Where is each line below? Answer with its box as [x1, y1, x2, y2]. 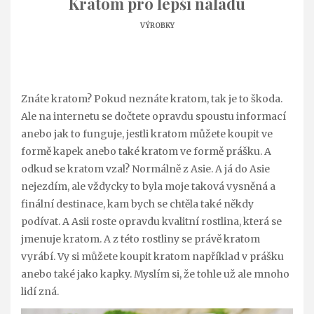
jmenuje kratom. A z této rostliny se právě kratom [21, 232, 260, 245]
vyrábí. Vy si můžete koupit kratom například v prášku [21, 250, 284, 263]
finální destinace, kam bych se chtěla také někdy [21, 197, 254, 210]
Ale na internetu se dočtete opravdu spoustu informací [21, 109, 286, 123]
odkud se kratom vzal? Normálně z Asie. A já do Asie [21, 162, 270, 175]
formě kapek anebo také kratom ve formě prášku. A [21, 144, 271, 158]
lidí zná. [21, 285, 59, 298]
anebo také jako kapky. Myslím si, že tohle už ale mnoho [21, 267, 289, 280]
